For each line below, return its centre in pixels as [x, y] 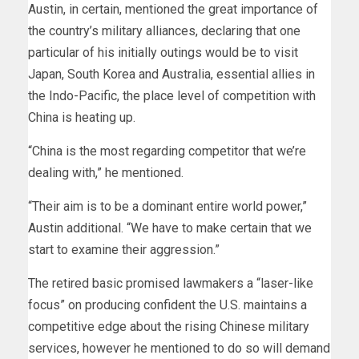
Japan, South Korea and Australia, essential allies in [171, 74]
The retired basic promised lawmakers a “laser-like [171, 283]
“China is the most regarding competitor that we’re [167, 151]
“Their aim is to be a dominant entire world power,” [167, 206]
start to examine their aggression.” [125, 249]
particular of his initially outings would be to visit [163, 52]
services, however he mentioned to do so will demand [179, 348]
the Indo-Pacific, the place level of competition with [172, 95]
